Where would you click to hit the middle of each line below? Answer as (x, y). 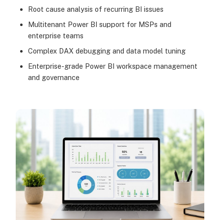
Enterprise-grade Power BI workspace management (112, 66)
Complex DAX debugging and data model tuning (107, 51)
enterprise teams (55, 35)
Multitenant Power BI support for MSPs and (99, 24)
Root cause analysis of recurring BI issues (96, 9)
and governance (54, 77)
